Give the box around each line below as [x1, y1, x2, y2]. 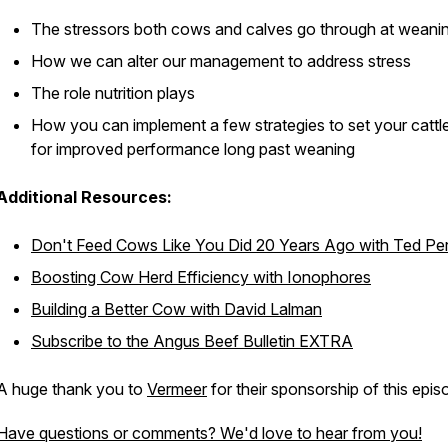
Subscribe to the [31, 331, 153, 351]
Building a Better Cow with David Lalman [31, 299, 322, 319]
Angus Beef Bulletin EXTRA [153, 331, 353, 351]
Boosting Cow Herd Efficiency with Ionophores [31, 267, 371, 287]
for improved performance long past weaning [31, 139, 355, 159]
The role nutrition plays [31, 83, 195, 103]
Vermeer [147, 379, 207, 399]
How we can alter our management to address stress [31, 51, 411, 71]
